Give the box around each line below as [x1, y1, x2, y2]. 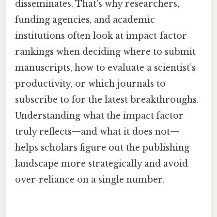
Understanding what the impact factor [15, 110, 184, 121]
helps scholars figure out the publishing [15, 142, 189, 153]
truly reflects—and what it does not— [15, 126, 179, 137]
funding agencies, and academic [15, 14, 155, 25]
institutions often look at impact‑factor [15, 30, 187, 41]
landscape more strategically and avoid [15, 158, 188, 169]
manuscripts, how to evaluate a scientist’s [15, 62, 196, 73]
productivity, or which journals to [15, 78, 166, 89]
